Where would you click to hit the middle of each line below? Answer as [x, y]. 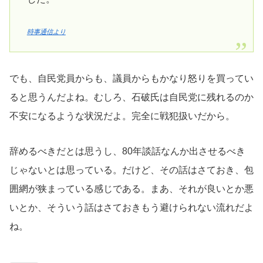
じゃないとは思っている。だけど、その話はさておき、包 [131, 170]
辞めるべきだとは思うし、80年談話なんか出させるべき [127, 151]
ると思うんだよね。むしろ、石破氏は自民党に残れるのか [131, 97]
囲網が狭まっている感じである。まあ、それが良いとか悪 [131, 189]
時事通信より [46, 32]
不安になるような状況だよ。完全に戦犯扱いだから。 [122, 116]
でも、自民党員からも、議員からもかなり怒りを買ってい [131, 78]
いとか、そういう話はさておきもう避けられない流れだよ [131, 208]
